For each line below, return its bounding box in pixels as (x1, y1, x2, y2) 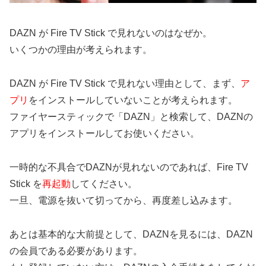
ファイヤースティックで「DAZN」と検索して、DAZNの (9, 112, 253, 122)
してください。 (71, 178, 137, 189)
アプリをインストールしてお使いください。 (9, 128, 199, 139)
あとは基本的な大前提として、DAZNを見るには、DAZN (9, 229, 253, 239)
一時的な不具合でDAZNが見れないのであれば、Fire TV (9, 161, 248, 172)
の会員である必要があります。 (9, 245, 142, 256)
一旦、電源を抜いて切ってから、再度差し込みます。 (9, 195, 237, 205)
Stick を (9, 178, 42, 189)
